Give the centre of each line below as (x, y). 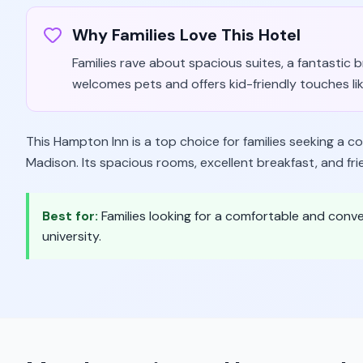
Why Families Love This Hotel (186, 35)
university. (72, 236)
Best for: (72, 216)
